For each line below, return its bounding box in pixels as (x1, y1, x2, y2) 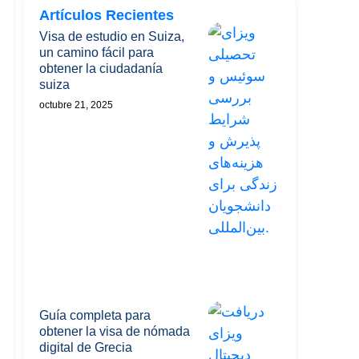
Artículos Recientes (39, 7, 174, 23)
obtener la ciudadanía (39, 62, 163, 75)
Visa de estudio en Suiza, (39, 30, 184, 43)
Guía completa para (39, 308, 151, 322)
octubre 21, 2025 (39, 99, 113, 111)
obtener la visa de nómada (39, 324, 190, 338)
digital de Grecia (39, 340, 132, 354)
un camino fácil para (39, 46, 154, 59)
